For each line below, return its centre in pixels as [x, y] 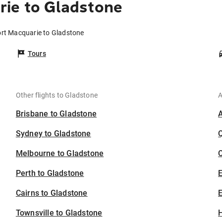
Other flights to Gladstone [57, 95]
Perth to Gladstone [50, 173]
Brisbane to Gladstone [56, 114]
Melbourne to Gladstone [60, 154]
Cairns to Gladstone [52, 193]
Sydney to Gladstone [53, 134]
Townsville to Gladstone [59, 213]
